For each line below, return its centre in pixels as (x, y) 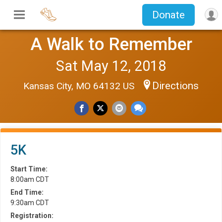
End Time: (27, 192)
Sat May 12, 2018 (111, 66)
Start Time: (29, 169)
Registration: (32, 216)
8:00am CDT (30, 179)
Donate (168, 15)
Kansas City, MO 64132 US (80, 86)
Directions (175, 86)
